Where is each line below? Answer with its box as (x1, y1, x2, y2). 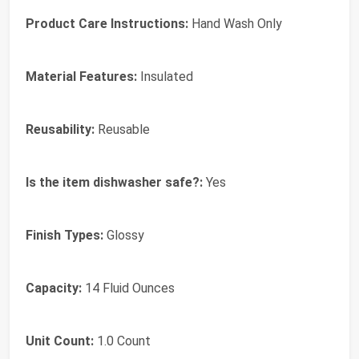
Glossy (103, 227, 144, 243)
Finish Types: (26, 227, 103, 243)
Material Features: (26, 68, 137, 84)
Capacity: (26, 280, 82, 296)
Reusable (95, 121, 150, 137)
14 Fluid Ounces (82, 280, 175, 296)
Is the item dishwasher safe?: (26, 174, 203, 190)
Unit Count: (26, 333, 94, 349)
